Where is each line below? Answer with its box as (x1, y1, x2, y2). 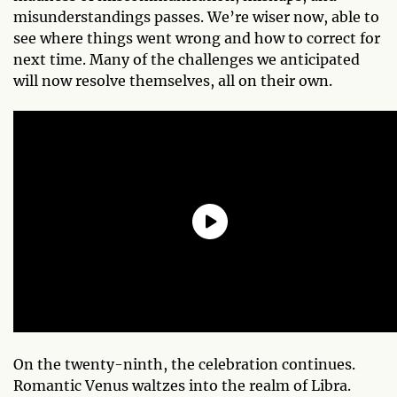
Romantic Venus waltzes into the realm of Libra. (13, 376, 351, 394)
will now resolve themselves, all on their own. (13, 71, 332, 90)
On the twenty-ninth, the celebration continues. (13, 354, 355, 373)
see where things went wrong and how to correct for (13, 28, 380, 47)
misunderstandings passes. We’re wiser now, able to (13, 7, 379, 26)
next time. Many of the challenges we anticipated (13, 50, 360, 68)
